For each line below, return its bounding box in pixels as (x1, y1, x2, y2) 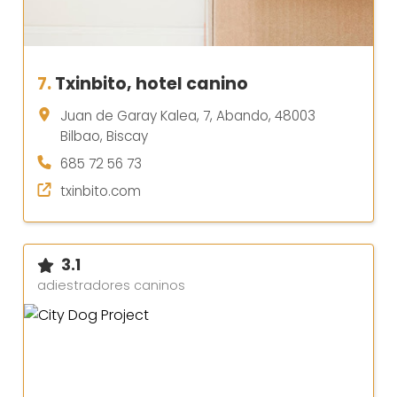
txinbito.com (60, 182, 141, 201)
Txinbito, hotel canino (55, 72, 248, 97)
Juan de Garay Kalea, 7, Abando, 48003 (60, 106, 315, 126)
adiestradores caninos (37, 276, 185, 295)
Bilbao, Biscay (60, 127, 148, 146)
